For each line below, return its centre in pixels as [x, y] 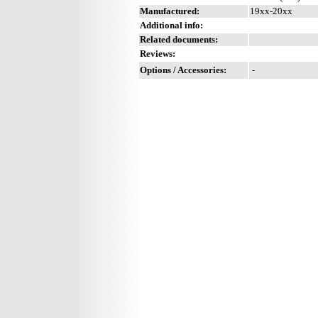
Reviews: [158, 53]
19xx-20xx [271, 11]
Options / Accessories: [183, 70]
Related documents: [179, 39]
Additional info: [171, 25]
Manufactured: [170, 11]
